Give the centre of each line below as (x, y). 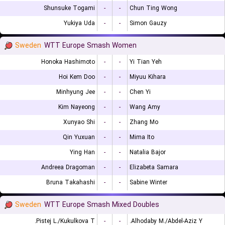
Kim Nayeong (77, 107)
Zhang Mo (144, 122)
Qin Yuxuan (79, 137)
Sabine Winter (148, 183)
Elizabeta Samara (154, 167)
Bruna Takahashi (71, 183)
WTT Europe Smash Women (90, 46)
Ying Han (82, 152)
